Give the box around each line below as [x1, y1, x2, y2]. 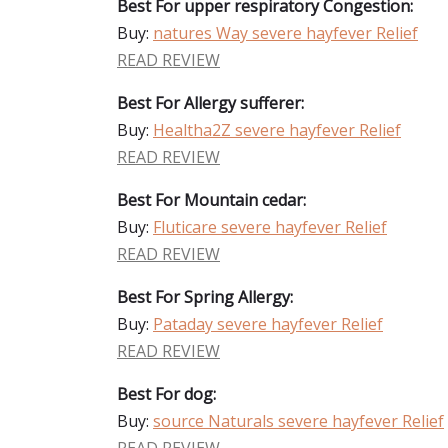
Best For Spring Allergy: [117, 286, 293, 308]
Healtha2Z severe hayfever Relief [153, 119, 401, 141]
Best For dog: [117, 383, 216, 405]
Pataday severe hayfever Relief [153, 313, 383, 335]
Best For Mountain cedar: [117, 189, 306, 211]
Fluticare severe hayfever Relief [153, 216, 387, 238]
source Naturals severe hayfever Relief [153, 410, 444, 432]
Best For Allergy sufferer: [117, 92, 304, 114]
